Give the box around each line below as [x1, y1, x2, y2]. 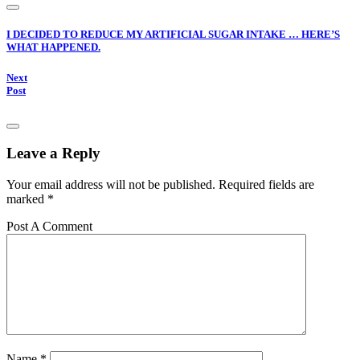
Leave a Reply [6, 144, 100, 162]
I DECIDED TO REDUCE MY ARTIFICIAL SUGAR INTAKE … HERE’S [6, 27, 340, 40]
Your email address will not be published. [6, 177, 215, 191]
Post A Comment [6, 219, 92, 233]
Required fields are [219, 177, 314, 191]
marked [6, 191, 47, 206]
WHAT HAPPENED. [6, 40, 100, 53]
